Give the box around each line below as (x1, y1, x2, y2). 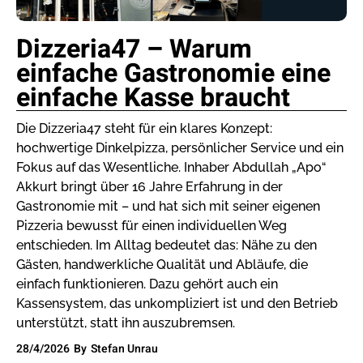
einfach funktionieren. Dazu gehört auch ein (16, 276, 278, 293)
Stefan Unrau (91, 340, 158, 358)
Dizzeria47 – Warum (16, 30, 252, 69)
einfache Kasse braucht (16, 79, 290, 117)
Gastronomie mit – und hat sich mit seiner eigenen (16, 199, 320, 215)
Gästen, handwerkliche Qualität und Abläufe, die (16, 257, 308, 273)
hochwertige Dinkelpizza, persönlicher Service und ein (16, 140, 344, 156)
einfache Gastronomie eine (16, 54, 331, 93)
